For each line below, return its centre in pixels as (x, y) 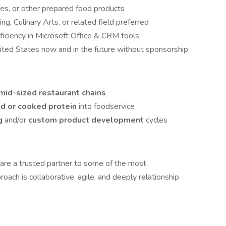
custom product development (87, 120)
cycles (157, 120)
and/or (16, 120)
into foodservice (107, 106)
